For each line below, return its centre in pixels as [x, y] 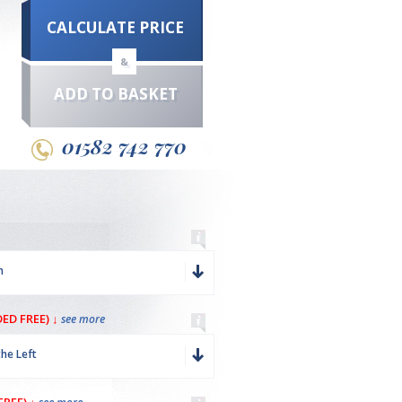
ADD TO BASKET [115, 94]
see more [83, 319]
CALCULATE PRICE [116, 27]
